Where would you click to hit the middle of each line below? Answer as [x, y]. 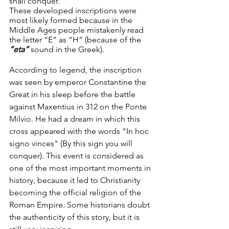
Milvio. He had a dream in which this [76, 119]
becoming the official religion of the [76, 193]
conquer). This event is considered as [77, 156]
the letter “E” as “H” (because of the [76, 40]
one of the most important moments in [81, 168]
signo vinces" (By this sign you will [72, 144]
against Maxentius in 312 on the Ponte [79, 107]
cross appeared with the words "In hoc [80, 131]
